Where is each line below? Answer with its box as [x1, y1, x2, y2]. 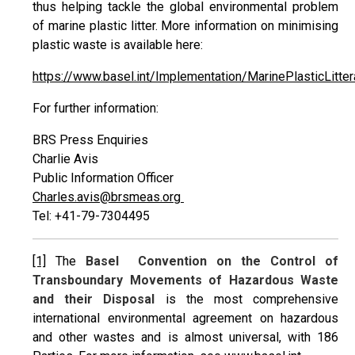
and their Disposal [32, 292, 155, 307]
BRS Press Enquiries [32, 132, 148, 147]
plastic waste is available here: [32, 37, 203, 52]
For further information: [32, 101, 158, 116]
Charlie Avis [32, 151, 98, 166]
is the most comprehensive [155, 292, 339, 307]
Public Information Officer [32, 170, 174, 185]
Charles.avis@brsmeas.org [32, 189, 184, 204]
